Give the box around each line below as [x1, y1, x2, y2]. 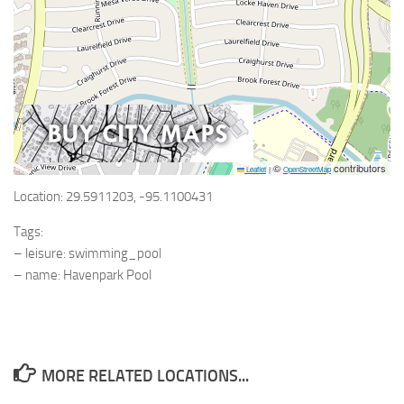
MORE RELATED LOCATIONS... [41, 366, 249, 386]
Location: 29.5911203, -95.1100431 [14, 188, 213, 205]
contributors [331, 161, 386, 175]
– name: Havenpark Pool [14, 267, 151, 283]
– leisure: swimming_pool [14, 245, 161, 262]
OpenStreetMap [283, 164, 331, 174]
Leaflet [244, 164, 266, 174]
